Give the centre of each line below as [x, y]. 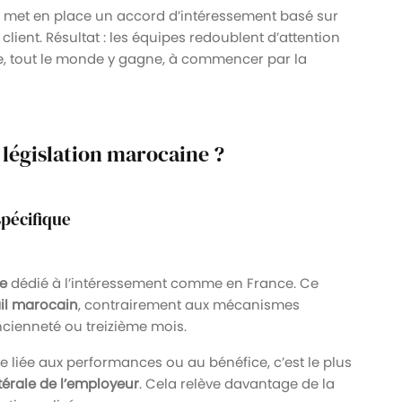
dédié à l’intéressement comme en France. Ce [163, 283]
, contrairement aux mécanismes [189, 304]
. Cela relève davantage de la [237, 383]
